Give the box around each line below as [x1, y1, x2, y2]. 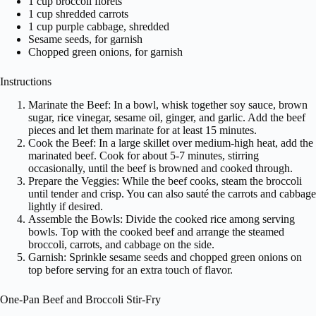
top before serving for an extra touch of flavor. [28, 263, 233, 276]
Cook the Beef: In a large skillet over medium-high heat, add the [28, 136, 313, 149]
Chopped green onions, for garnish [28, 46, 183, 58]
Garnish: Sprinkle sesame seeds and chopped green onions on [28, 250, 302, 263]
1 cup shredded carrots [28, 8, 128, 20]
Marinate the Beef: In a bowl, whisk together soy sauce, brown [28, 98, 308, 111]
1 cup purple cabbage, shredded [28, 20, 169, 32]
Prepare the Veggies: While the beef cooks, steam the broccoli [28, 174, 302, 187]
